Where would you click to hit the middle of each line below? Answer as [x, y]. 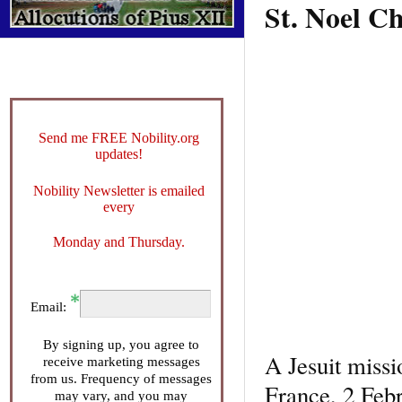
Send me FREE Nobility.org [118, 137]
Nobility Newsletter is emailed [118, 190]
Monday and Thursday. [118, 241]
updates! [118, 153]
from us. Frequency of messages [121, 378]
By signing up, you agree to [121, 344]
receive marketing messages [121, 361]
